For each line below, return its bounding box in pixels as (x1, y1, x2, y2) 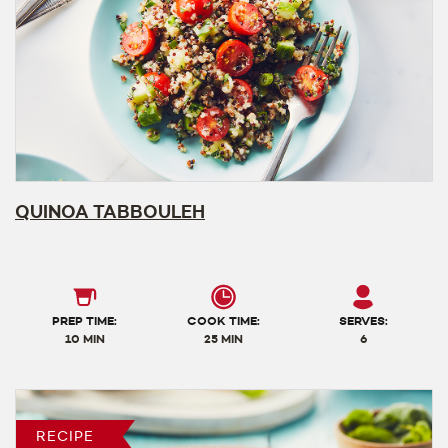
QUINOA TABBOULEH (15, 200, 205, 223)
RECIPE (36, 427, 94, 445)
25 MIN (204, 331, 244, 346)
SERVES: (338, 313, 388, 328)
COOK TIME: (187, 313, 261, 328)
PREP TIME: (52, 313, 118, 328)
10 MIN (64, 331, 105, 346)
